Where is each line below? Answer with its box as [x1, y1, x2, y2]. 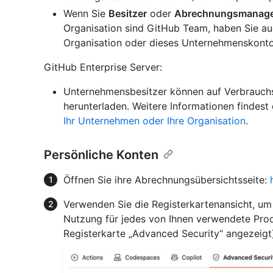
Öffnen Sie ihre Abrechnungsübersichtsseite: [63, 174, 270, 186]
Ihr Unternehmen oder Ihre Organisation [63, 115, 246, 127]
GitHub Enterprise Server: [44, 61, 162, 74]
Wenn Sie [63, 7, 108, 20]
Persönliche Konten [44, 147, 158, 163]
